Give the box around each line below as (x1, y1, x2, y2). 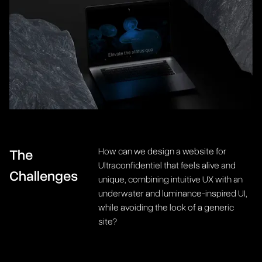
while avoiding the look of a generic (98, 201, 234, 214)
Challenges (9, 166, 78, 185)
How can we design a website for (98, 144, 226, 158)
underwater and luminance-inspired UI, (98, 187, 247, 200)
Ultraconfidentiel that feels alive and (98, 158, 236, 172)
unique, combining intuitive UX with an (98, 173, 243, 186)
